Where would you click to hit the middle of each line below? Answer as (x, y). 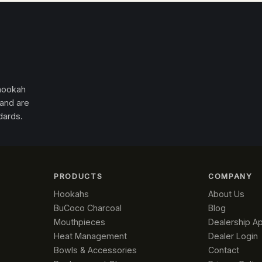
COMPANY (230, 176)
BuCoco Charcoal (88, 208)
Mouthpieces (80, 222)
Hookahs (71, 194)
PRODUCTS (78, 176)
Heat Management (90, 236)
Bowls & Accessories (95, 250)
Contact (224, 250)
